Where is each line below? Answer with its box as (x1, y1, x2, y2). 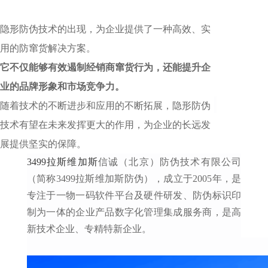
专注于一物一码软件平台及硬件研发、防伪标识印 (26, 190, 242, 200)
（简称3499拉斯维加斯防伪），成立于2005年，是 (26, 173, 242, 184)
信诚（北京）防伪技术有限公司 (98, 157, 242, 167)
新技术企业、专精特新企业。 (26, 224, 151, 234)
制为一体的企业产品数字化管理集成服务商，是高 (26, 207, 242, 217)
